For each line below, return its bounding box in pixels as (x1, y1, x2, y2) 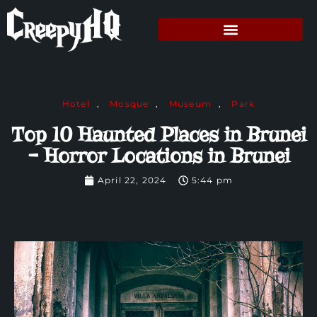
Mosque (110, 98, 149, 110)
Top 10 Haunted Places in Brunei (11, 122, 306, 148)
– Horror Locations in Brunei (27, 144, 290, 169)
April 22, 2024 (97, 175, 167, 186)
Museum (168, 98, 212, 110)
